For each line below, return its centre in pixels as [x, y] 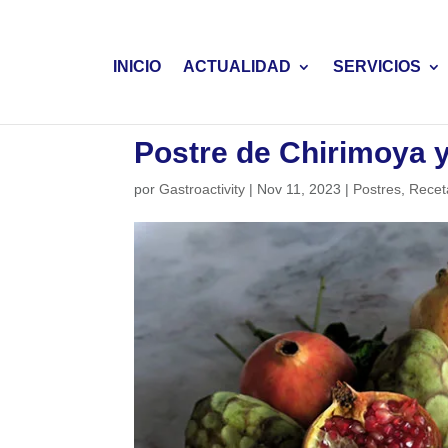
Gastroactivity [202, 189]
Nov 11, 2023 [299, 189]
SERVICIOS [376, 66]
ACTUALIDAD [236, 66]
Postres [377, 189]
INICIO [136, 66]
